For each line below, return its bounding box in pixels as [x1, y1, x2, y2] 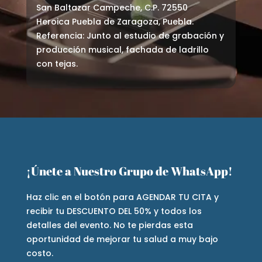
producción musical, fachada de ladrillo [36, 44, 209, 56]
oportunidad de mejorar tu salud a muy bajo [26, 233, 218, 246]
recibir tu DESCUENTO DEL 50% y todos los [26, 205, 202, 218]
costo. [26, 247, 53, 260]
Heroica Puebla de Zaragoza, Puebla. [36, 16, 194, 28]
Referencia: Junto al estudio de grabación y [36, 30, 224, 42]
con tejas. [36, 58, 78, 70]
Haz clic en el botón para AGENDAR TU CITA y [26, 191, 219, 204]
